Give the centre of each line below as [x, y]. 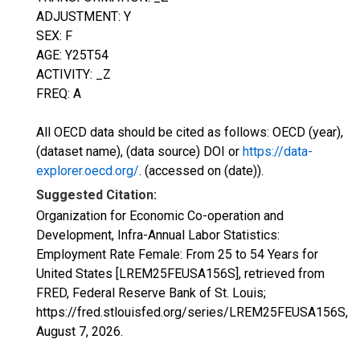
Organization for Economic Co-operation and [160, 216]
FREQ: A [59, 94]
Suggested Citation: [96, 195]
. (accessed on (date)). [201, 171]
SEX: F [54, 36]
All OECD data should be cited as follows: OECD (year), [190, 132]
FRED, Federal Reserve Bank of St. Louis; [151, 293]
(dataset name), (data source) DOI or [139, 151]
